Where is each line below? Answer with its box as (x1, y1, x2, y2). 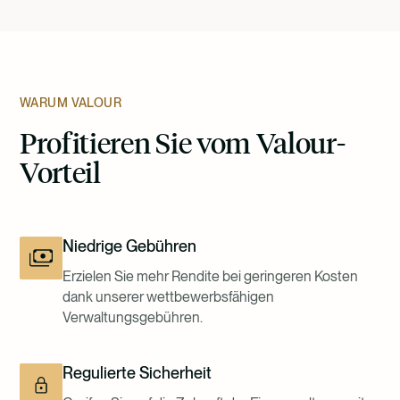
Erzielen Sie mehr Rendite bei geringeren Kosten (62, 267, 358, 285)
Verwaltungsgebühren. (62, 308, 203, 326)
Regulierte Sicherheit (62, 362, 212, 382)
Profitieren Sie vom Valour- (20, 122, 346, 161)
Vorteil (20, 152, 101, 190)
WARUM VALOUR (20, 95, 122, 110)
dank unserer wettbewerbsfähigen (62, 287, 274, 305)
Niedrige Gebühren (62, 236, 196, 255)
